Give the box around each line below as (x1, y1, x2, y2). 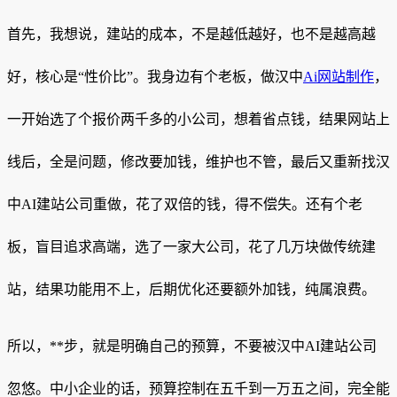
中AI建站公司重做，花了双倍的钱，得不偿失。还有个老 (7, 197, 362, 213)
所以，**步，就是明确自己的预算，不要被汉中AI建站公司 (7, 339, 377, 354)
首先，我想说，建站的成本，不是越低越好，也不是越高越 (7, 27, 376, 43)
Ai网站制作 (303, 69, 374, 85)
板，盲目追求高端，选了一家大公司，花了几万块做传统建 (7, 239, 376, 255)
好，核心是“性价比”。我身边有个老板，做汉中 (7, 69, 303, 85)
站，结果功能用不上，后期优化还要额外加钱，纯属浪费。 (7, 282, 376, 298)
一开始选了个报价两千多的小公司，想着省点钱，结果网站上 (7, 112, 390, 128)
